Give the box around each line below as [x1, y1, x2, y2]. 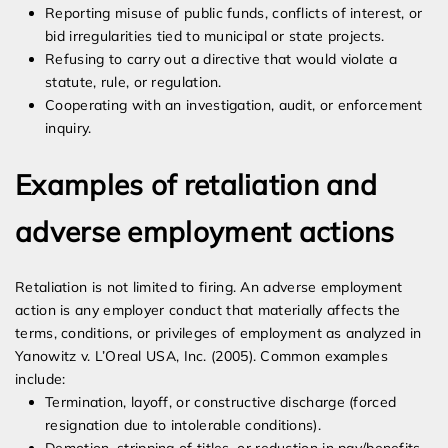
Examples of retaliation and [15, 167, 378, 203]
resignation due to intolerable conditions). [45, 416, 321, 435]
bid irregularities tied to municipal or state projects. [45, 27, 385, 46]
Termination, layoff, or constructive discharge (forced [45, 393, 397, 412]
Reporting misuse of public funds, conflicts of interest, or [45, 4, 423, 23]
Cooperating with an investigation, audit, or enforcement [45, 96, 423, 115]
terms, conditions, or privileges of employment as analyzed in [15, 324, 422, 343]
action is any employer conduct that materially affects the [15, 301, 401, 320]
